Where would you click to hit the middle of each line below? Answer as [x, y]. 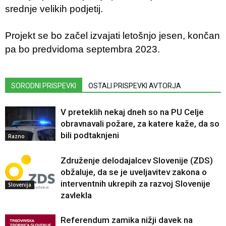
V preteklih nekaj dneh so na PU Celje [132, 112]
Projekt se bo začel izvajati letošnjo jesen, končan [112, 35]
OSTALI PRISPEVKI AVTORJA [135, 86]
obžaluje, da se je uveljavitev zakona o [134, 172]
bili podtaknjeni [90, 135]
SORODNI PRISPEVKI [44, 86]
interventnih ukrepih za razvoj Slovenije [135, 183]
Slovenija [20, 185]
